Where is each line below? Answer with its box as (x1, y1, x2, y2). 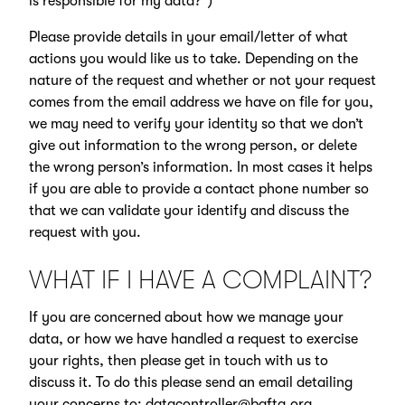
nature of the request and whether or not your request (28, 71, 376, 89)
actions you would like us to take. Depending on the (28, 50, 358, 67)
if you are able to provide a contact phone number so (28, 180, 369, 197)
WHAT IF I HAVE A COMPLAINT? (28, 265, 372, 295)
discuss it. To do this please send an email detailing (28, 373, 353, 391)
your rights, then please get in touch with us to (28, 352, 328, 369)
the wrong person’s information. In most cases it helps (28, 158, 372, 175)
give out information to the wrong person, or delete (28, 137, 357, 154)
